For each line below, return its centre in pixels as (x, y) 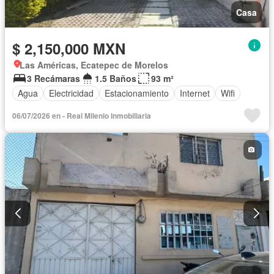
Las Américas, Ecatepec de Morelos (94, 65)
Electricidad (71, 93)
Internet (195, 93)
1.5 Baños (116, 78)
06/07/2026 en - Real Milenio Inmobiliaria (82, 115)
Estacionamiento (137, 93)
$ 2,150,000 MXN (69, 48)
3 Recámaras (54, 78)
